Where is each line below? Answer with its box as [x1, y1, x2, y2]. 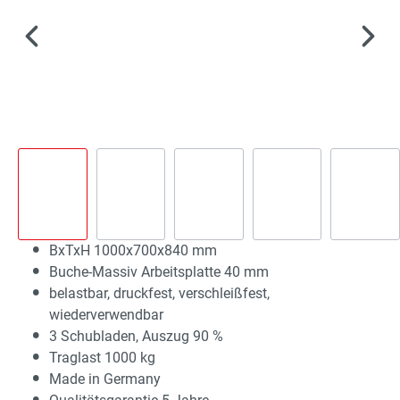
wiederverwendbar [49, 305, 163, 323]
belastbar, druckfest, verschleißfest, [49, 284, 270, 302]
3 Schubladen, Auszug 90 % [49, 327, 223, 345]
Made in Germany [49, 370, 161, 387]
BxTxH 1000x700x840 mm [49, 241, 217, 259]
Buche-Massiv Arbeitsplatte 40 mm [49, 262, 269, 280]
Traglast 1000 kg [49, 348, 155, 366]
